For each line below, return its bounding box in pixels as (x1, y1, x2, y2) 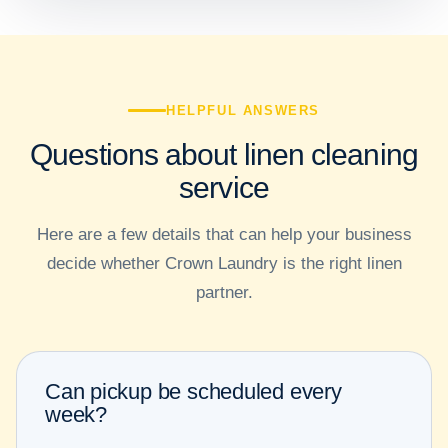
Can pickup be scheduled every (45, 379, 342, 405)
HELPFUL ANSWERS (166, 103, 320, 119)
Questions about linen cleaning (30, 137, 418, 172)
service (179, 170, 269, 205)
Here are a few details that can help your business (36, 225, 412, 245)
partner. (195, 283, 253, 303)
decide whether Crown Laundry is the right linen (46, 254, 402, 274)
